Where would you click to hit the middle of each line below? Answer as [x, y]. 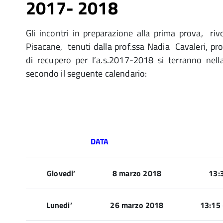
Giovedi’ [63, 173]
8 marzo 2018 [137, 173]
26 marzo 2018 [137, 205]
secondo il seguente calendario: [87, 73]
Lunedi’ [63, 205]
